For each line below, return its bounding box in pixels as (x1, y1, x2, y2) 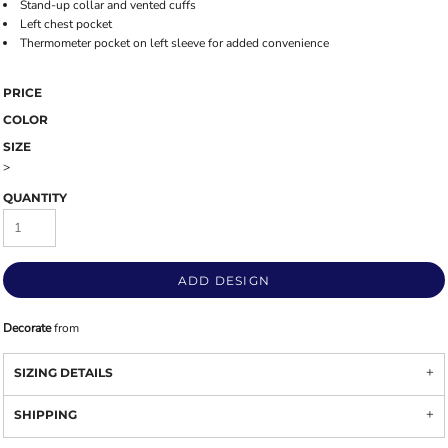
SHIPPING (14, 407, 77, 422)
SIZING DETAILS (14, 365, 113, 380)
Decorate (3, 320, 51, 336)
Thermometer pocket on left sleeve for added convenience (20, 35, 329, 51)
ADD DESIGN (178, 273, 270, 289)
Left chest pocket (20, 16, 112, 32)
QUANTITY (3, 190, 67, 205)
